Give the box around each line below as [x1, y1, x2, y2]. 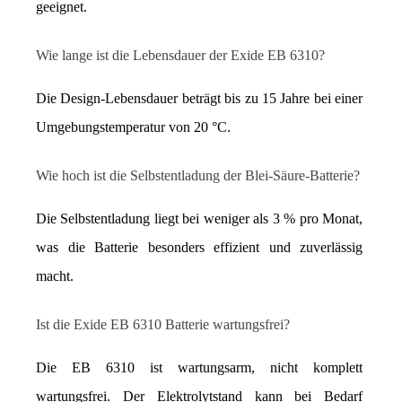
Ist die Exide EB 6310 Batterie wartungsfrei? [36, 316, 290, 332]
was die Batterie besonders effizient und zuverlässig [36, 239, 363, 255]
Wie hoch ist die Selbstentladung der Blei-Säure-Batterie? [36, 167, 360, 183]
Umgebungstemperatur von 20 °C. [36, 118, 231, 135]
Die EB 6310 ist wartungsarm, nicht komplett [36, 359, 363, 375]
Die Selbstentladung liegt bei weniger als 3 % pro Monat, [36, 210, 363, 226]
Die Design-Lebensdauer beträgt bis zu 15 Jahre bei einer [36, 90, 363, 106]
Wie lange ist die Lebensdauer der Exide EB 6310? [36, 47, 325, 63]
